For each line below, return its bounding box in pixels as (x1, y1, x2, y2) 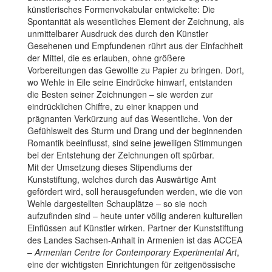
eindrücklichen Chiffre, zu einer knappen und (27, 100, 199, 112)
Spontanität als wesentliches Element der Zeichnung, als (27, 15, 244, 27)
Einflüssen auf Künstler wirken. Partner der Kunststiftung (27, 221, 243, 234)
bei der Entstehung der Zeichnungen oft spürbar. (27, 148, 214, 161)
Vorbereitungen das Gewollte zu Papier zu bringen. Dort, (27, 63, 244, 76)
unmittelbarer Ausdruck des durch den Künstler (27, 27, 208, 39)
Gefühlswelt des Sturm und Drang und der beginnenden (27, 124, 242, 137)
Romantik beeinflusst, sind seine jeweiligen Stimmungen (27, 136, 242, 149)
